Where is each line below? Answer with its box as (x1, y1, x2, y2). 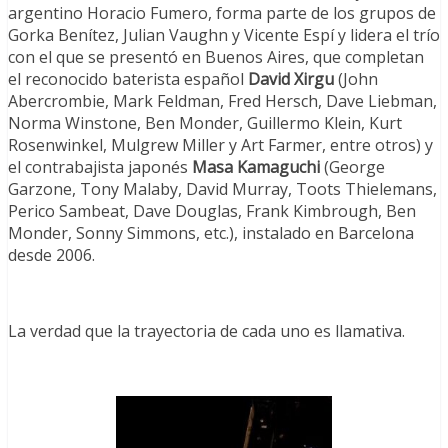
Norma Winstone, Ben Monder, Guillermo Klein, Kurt (8, 112, 402, 135)
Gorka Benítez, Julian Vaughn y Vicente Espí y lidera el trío (8, 24, 440, 47)
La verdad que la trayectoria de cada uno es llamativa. (8, 320, 405, 343)
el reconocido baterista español (8, 68, 248, 91)
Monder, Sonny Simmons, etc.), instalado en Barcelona (8, 222, 414, 245)
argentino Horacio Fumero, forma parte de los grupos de (8, 2, 436, 25)
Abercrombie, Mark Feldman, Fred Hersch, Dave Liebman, (8, 90, 437, 113)
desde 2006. (8, 244, 95, 267)
